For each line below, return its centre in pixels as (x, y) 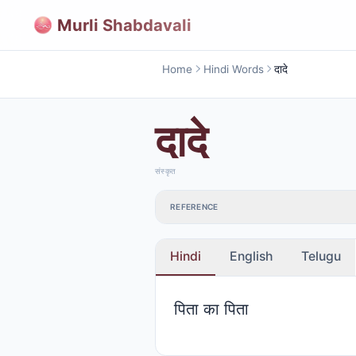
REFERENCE (194, 207)
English (251, 256)
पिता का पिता (211, 308)
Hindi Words (233, 69)
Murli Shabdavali (124, 25)
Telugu (321, 256)
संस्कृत (165, 171)
